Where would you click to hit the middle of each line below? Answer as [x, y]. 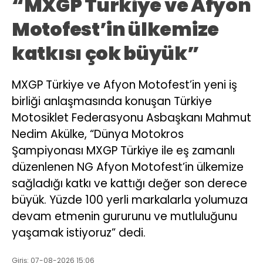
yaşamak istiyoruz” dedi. [79, 232]
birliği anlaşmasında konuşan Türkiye [112, 101]
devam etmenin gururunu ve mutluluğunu [124, 216]
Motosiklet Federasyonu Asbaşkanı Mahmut [131, 117]
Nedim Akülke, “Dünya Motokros [98, 134]
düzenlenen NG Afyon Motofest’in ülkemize [128, 167]
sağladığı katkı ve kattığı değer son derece [129, 183]
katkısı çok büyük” [106, 53]
